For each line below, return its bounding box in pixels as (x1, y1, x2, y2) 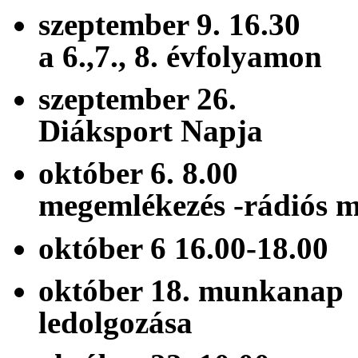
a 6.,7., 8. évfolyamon (38, 38, 322, 74)
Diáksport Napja (38, 113, 263, 149)
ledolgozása (38, 305, 193, 340)
